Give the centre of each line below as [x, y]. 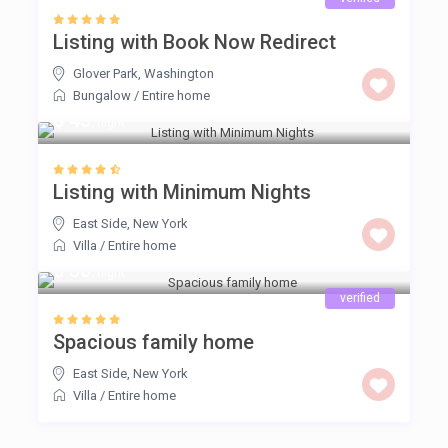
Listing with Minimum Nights [182, 192]
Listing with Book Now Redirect [195, 42]
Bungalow [102, 96]
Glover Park [106, 74]
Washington [179, 74]
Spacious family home [154, 342]
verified [359, 298]
